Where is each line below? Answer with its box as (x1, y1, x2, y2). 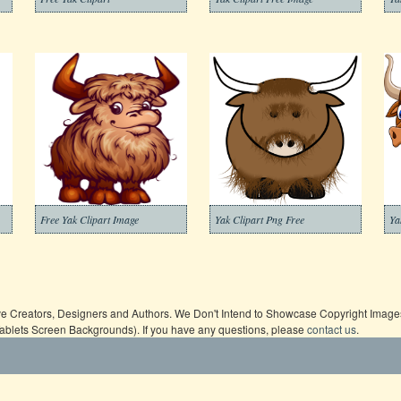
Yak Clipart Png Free (215, 212, 304, 226)
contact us (307, 321, 356, 337)
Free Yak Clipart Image (40, 212, 139, 226)
